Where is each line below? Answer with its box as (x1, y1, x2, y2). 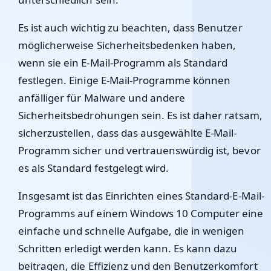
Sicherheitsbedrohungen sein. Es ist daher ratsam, (18, 108, 263, 122)
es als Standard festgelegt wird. (18, 161, 169, 175)
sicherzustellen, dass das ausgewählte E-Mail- (18, 126, 237, 140)
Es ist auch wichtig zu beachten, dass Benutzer (18, 21, 243, 34)
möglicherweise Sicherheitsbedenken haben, (18, 38, 237, 52)
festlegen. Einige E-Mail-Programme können (18, 73, 231, 87)
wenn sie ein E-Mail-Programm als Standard (18, 56, 228, 70)
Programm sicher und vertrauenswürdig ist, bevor (18, 143, 261, 157)
